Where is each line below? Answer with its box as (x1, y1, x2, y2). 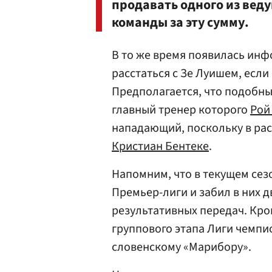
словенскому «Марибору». (112, 239, 251, 256)
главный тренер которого (112, 101, 250, 118)
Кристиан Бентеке (112, 138, 209, 155)
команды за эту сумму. (112, 13, 249, 32)
